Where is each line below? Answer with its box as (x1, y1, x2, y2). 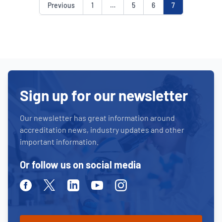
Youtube (91, 179, 120, 189)
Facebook (19, 179, 53, 189)
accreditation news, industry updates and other (20, 124, 184, 134)
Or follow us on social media (20, 158, 141, 170)
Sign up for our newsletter (20, 86, 188, 104)
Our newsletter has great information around (20, 112, 175, 122)
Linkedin (67, 179, 97, 189)
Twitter (43, 179, 68, 189)
